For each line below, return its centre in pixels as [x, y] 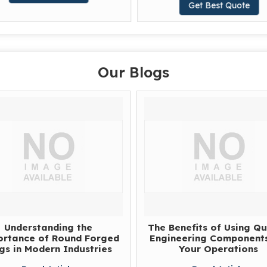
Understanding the [49, 227]
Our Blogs [133, 72]
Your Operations [219, 249]
